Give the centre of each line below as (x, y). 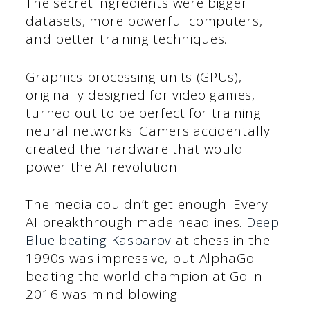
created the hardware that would (135, 148)
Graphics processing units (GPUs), (134, 76)
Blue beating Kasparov (101, 240)
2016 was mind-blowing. (103, 294)
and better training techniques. (127, 39)
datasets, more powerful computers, (144, 21)
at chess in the (223, 240)
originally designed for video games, (140, 94)
